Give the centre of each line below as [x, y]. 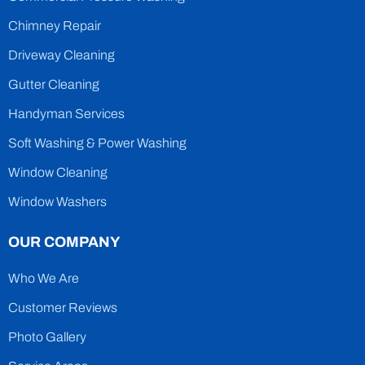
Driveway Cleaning [62, 55]
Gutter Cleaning [54, 84]
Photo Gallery [47, 336]
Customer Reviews [63, 307]
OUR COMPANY [64, 242]
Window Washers [57, 201]
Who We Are [44, 278]
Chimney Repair [55, 25]
